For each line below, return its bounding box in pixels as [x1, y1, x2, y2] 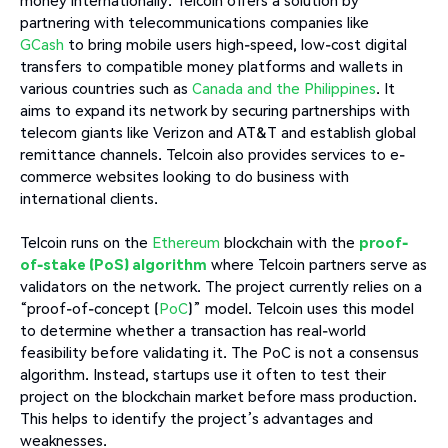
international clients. [20, 187, 158, 208]
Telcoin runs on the [20, 231, 152, 252]
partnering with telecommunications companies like [20, 11, 369, 32]
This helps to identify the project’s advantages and [20, 407, 373, 428]
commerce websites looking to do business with [20, 165, 349, 186]
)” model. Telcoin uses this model [188, 297, 414, 318]
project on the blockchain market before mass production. [20, 385, 417, 406]
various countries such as [20, 77, 192, 98]
